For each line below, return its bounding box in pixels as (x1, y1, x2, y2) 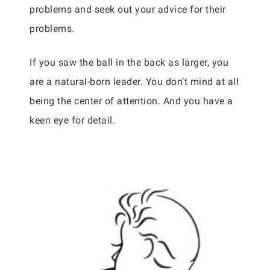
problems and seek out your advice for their (30, 4, 226, 16)
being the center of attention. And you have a (30, 95, 233, 107)
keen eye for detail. (30, 115, 115, 127)
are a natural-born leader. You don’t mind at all (30, 76, 239, 88)
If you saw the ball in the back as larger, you (30, 57, 228, 69)
